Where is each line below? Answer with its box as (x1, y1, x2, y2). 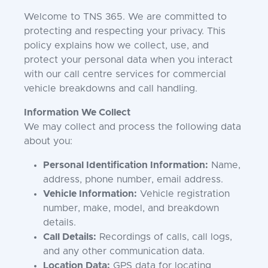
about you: (24, 136, 72, 146)
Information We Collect (24, 108, 130, 117)
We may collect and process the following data (24, 122, 241, 132)
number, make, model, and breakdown (43, 203, 219, 213)
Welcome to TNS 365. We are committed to (24, 12, 227, 22)
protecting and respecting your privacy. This (24, 26, 226, 36)
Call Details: (43, 232, 96, 242)
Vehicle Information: (43, 189, 137, 199)
